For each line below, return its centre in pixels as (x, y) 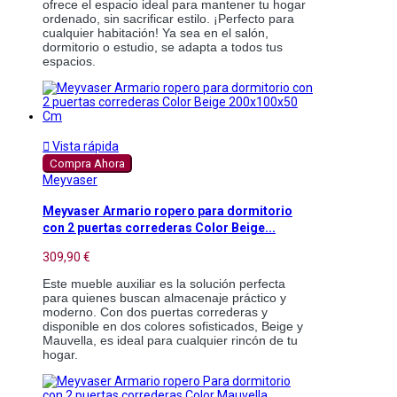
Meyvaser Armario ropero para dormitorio (167, 210)
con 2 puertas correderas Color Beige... (159, 227)
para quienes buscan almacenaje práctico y (164, 298)
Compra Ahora (87, 164)
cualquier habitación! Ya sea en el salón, (156, 33)
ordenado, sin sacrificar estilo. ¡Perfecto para (168, 19)
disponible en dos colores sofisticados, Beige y (173, 327)
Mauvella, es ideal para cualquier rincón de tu (170, 341)
